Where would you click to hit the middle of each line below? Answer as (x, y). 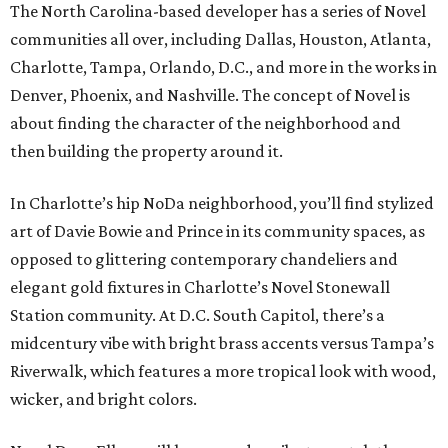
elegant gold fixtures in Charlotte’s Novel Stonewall (200, 287)
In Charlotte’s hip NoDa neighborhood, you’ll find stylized (222, 203)
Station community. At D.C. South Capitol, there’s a (197, 315)
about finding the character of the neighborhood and (205, 123)
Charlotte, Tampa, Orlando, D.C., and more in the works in (223, 67)
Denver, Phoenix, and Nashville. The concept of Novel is (210, 95)
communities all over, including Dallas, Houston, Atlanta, (220, 39)
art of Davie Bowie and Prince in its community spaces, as (217, 231)
